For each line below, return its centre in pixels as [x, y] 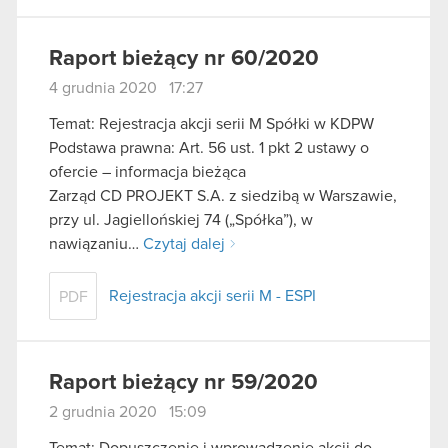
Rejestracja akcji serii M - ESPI [212, 296]
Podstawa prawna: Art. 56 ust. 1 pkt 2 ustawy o [209, 148]
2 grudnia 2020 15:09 [127, 412]
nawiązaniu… [96, 244]
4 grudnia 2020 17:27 [126, 88]
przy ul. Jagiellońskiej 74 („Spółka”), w [181, 220]
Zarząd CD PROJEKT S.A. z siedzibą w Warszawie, [223, 196]
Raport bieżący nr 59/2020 [183, 383]
